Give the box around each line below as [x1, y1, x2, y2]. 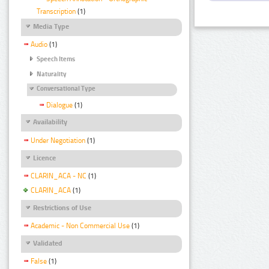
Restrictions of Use [33, 203, 91, 212]
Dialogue [46, 100, 73, 109]
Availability [33, 118, 67, 127]
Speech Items [37, 55, 75, 64]
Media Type [33, 22, 69, 31]
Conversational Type [37, 85, 95, 93]
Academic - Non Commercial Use [31, 221, 130, 230]
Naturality [37, 70, 67, 78]
